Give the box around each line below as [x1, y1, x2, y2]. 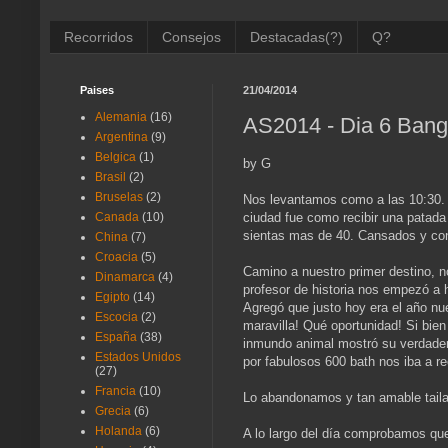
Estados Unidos [95, 350, 181, 365]
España [95, 330, 137, 345]
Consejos [162, 28, 221, 45]
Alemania [95, 110, 147, 125]
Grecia [95, 404, 131, 419]
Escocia [95, 310, 138, 325]
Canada [95, 210, 139, 225]
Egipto [95, 290, 130, 305]
